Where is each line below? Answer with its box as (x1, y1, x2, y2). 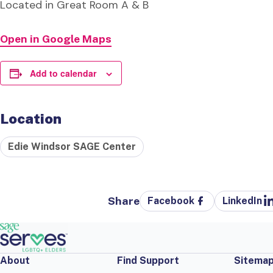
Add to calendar (30, 66, 96, 79)
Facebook (147, 195, 195, 207)
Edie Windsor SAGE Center (8, 141, 136, 153)
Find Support (116, 254, 179, 266)
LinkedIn (222, 195, 263, 207)
